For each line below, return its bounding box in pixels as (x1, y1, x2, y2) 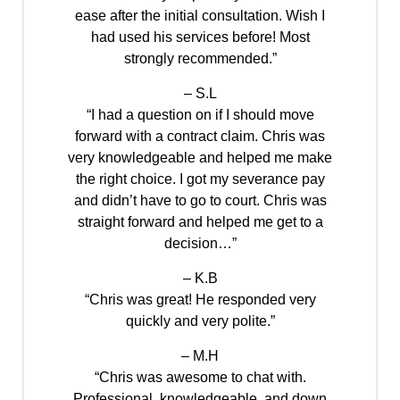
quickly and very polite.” (125, 313, 275, 329)
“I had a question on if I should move (86, 107, 314, 123)
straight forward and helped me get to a (77, 214, 323, 230)
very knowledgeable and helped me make (68, 150, 332, 166)
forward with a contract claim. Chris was (75, 129, 325, 145)
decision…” (163, 236, 237, 252)
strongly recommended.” (123, 51, 277, 67)
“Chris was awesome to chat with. (94, 370, 306, 386)
